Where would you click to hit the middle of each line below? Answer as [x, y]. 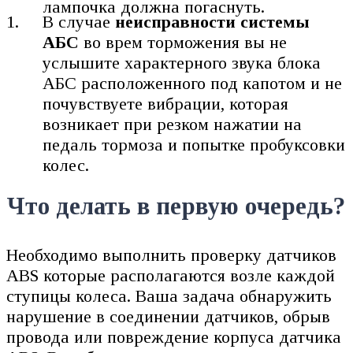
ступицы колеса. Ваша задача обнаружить [169, 295]
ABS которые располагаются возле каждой [171, 275]
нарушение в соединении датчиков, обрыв [168, 316]
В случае [79, 22]
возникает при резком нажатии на [173, 124]
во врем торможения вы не [183, 43]
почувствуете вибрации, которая [166, 104]
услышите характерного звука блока [182, 63]
